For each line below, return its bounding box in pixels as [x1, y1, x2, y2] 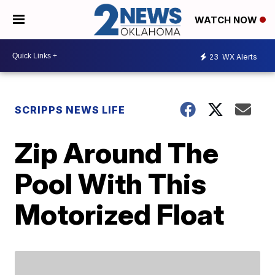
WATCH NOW [195, 14, 260, 26]
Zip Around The [15, 136, 219, 171]
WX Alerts [220, 52, 257, 61]
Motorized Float [15, 197, 225, 232]
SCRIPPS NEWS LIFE [15, 104, 126, 117]
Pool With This [15, 166, 207, 201]
